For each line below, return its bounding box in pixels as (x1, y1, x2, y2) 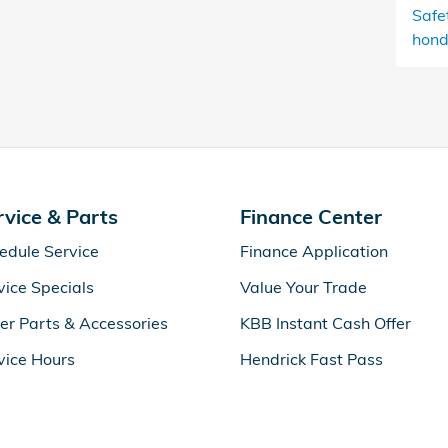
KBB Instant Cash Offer (240, 313, 411, 333)
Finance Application (240, 241, 388, 261)
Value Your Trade (240, 277, 367, 297)
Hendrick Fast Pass (240, 349, 383, 369)
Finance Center (240, 204, 382, 229)
